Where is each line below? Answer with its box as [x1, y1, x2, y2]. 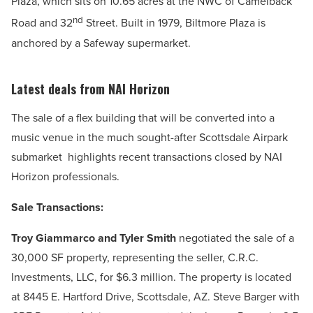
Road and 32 [11, 15, 73, 31]
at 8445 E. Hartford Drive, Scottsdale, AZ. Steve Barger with [11, 288, 300, 305]
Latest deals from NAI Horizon [11, 79, 170, 98]
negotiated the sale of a [176, 229, 294, 246]
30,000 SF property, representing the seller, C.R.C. [11, 249, 259, 265]
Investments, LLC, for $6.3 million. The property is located [11, 268, 291, 285]
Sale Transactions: [11, 198, 103, 215]
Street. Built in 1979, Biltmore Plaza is [83, 15, 265, 31]
